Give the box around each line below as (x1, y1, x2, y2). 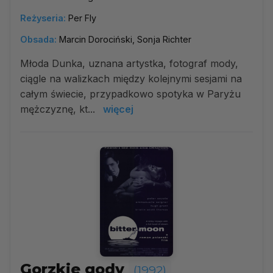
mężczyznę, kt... (20, 103, 98, 115)
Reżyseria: (20, 13, 66, 23)
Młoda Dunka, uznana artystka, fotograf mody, (20, 57, 238, 69)
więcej (103, 103, 133, 115)
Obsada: (20, 34, 57, 44)
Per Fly (68, 13, 96, 23)
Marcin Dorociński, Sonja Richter (59, 34, 191, 44)
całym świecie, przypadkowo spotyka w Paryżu (20, 88, 241, 100)
